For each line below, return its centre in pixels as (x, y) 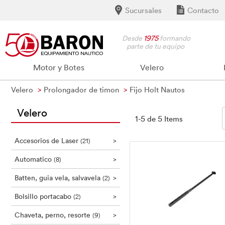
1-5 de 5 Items (159, 119)
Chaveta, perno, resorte (53, 215)
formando (174, 38)
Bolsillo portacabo (44, 196)
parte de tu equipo (153, 46)
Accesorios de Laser (47, 140)
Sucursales (143, 10)
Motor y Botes (59, 67)
